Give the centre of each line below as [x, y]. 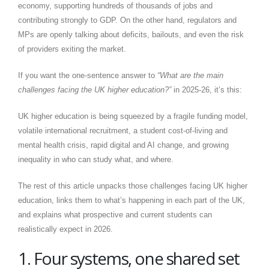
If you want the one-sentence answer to [88, 75]
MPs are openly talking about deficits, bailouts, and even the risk [131, 34]
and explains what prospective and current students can [115, 214]
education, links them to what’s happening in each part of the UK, [131, 200]
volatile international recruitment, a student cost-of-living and [123, 130]
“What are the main [190, 75]
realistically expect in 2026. [65, 229]
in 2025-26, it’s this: [207, 89]
